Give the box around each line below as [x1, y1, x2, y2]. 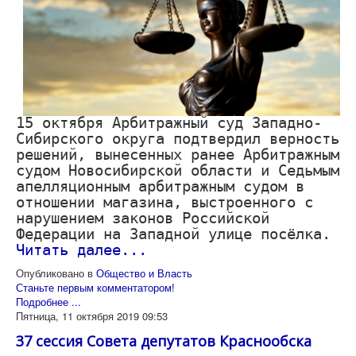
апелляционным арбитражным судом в [16, 177, 304, 195]
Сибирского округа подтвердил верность [16, 130, 339, 147]
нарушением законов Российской [16, 209, 269, 226]
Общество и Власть [96, 265, 192, 281]
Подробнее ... [16, 293, 81, 309]
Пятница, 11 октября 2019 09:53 [16, 308, 168, 323]
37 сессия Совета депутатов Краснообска [16, 331, 311, 350]
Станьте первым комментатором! [16, 279, 175, 295]
